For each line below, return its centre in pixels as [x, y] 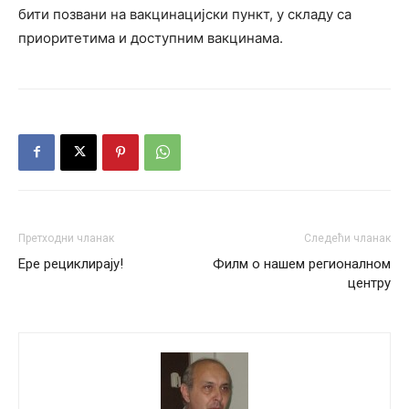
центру [369, 283]
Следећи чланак [347, 238]
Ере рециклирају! [71, 263]
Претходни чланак [66, 238]
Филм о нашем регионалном [302, 263]
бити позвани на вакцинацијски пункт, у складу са [185, 14]
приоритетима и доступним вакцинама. [151, 37]
